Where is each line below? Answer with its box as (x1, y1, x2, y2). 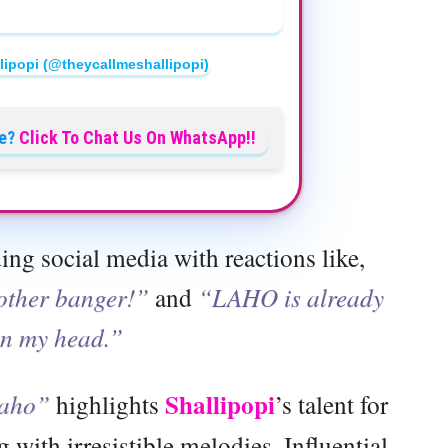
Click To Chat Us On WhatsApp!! (19, 126, 256, 148)
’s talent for (275, 386, 388, 421)
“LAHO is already (197, 279, 384, 314)
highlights (50, 386, 165, 421)
